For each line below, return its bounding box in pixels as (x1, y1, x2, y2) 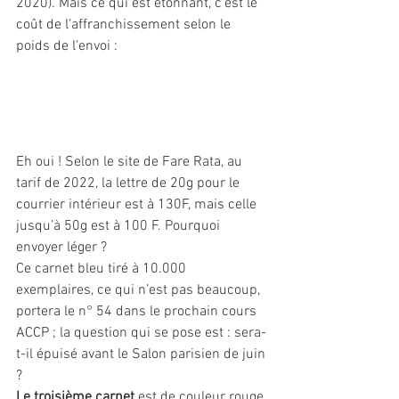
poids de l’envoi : (16, 37, 121, 56)
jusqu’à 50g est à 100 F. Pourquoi (16, 217, 224, 236)
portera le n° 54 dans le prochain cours (16, 303, 260, 322)
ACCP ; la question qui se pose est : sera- (16, 324, 266, 343)
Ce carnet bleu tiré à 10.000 (16, 260, 190, 279)
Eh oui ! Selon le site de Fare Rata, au (16, 153, 246, 172)
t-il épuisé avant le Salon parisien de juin (16, 346, 269, 364)
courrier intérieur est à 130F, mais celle (16, 196, 260, 215)
